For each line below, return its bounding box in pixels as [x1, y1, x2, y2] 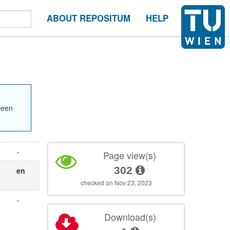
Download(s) [104, 210, 157, 223]
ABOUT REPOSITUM [47, 12, 130, 24]
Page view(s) [103, 148, 156, 162]
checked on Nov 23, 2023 [80, 178, 152, 187]
